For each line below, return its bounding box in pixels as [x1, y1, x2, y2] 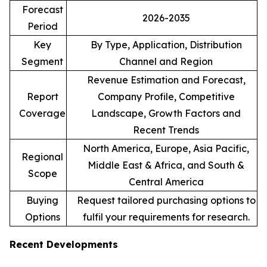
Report [26, 90, 58, 103]
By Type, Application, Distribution [90, 38, 242, 51]
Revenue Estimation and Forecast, [86, 73, 246, 86]
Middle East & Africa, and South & [88, 159, 244, 171]
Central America [128, 175, 204, 188]
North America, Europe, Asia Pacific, [83, 142, 249, 154]
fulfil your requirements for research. [82, 210, 250, 223]
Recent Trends [133, 123, 199, 136]
